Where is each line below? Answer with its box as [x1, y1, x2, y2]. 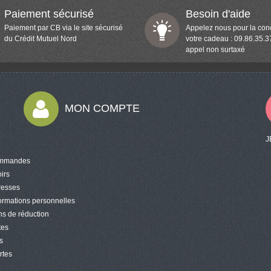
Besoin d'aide [186, 7, 250, 20]
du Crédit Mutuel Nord [4, 34, 77, 43]
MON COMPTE [64, 102, 140, 114]
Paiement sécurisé [4, 7, 94, 20]
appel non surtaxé [186, 45, 245, 54]
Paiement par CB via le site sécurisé [4, 23, 123, 32]
